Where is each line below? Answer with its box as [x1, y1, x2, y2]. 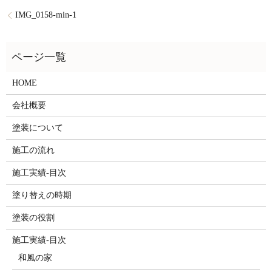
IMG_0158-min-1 [15, 10, 76, 20]
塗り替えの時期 [12, 190, 72, 200]
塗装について [12, 123, 63, 132]
